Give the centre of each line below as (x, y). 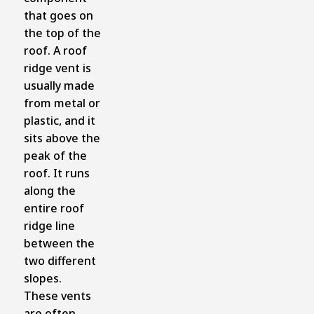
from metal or (62, 103)
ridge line (49, 225)
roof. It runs (56, 173)
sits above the (62, 138)
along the (49, 190)
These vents (57, 295)
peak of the (55, 155)
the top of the (62, 33)
